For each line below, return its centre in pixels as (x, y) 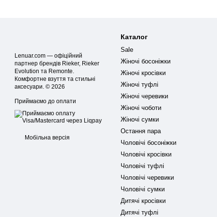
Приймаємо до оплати (45, 101)
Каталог (134, 37)
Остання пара (141, 131)
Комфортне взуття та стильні (55, 79)
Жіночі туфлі (139, 85)
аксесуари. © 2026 (40, 87)
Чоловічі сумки (143, 189)
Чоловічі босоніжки (148, 143)
